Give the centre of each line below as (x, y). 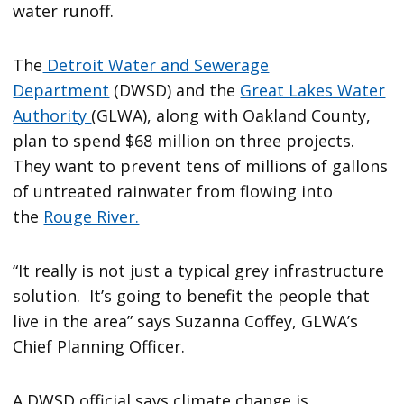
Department (61, 91)
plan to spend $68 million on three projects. (186, 141)
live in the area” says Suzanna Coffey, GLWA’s (186, 321)
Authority (52, 116)
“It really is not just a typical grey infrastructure (199, 271)
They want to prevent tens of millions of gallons (201, 166)
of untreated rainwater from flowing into (173, 192)
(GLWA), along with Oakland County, (231, 116)
